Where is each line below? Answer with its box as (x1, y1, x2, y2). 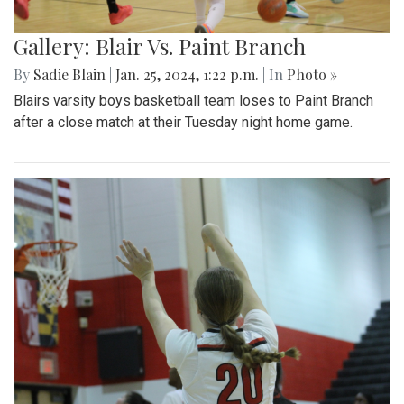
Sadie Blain (33, 64, 106, 84)
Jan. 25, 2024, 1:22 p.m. (112, 64, 262, 84)
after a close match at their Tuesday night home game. (14, 113, 353, 131)
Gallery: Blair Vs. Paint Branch (14, 31, 306, 60)
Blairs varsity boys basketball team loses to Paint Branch (14, 91, 373, 109)
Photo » (287, 64, 337, 84)
